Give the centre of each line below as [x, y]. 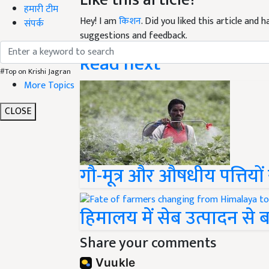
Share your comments [148, 243]
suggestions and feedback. [134, 36]
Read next [120, 64]
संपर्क [34, 23]
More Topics [49, 85]
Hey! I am [99, 21]
